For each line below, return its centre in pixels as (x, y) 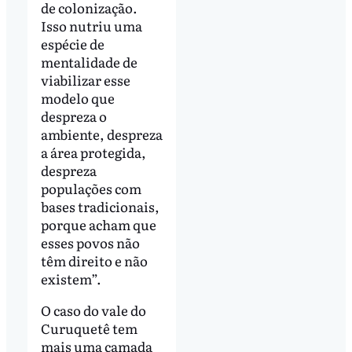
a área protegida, (93, 152)
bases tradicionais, (100, 207)
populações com (91, 189)
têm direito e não (94, 261)
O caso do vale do (93, 310)
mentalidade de (89, 62)
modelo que (77, 98)
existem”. (72, 279)
